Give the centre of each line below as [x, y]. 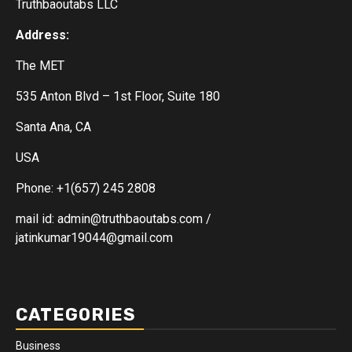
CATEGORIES [76, 315]
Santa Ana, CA [53, 127]
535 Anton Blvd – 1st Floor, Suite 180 [118, 96]
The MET [40, 66]
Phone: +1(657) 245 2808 [86, 188]
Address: [44, 35]
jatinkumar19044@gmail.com [94, 238]
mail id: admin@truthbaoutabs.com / [114, 219]
